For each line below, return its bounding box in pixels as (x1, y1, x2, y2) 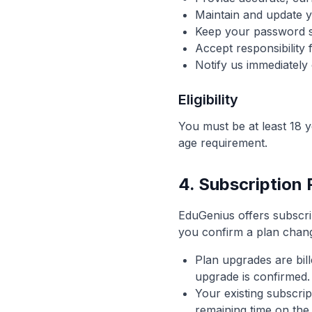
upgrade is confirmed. (195, 270, 310, 283)
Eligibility (178, 91, 238, 108)
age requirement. (178, 136, 267, 150)
